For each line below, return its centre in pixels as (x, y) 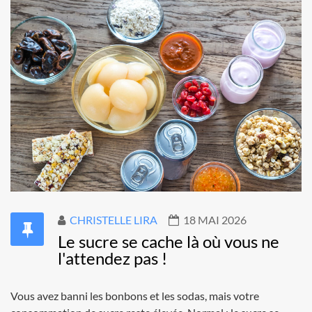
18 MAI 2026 (215, 219)
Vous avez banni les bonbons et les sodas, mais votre (135, 295)
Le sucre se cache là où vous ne (169, 241)
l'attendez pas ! (112, 258)
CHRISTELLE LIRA (114, 219)
